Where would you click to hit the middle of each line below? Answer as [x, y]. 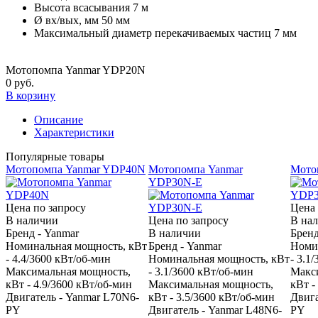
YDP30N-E [175, 182]
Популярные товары [55, 156]
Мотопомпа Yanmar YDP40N [76, 169]
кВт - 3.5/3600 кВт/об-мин [211, 297]
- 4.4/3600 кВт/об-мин [58, 258]
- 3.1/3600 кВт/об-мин [201, 271]
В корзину [31, 95]
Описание [59, 119]
